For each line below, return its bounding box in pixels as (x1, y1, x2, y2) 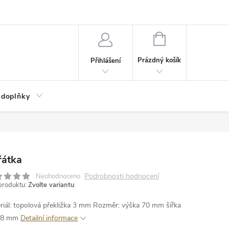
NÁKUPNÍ (165, 33, 194, 42)
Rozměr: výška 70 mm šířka (93, 200, 181, 210)
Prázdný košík (138, 56, 181, 65)
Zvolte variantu (28, 180, 75, 190)
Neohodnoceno (36, 172, 80, 181)
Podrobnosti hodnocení (84, 171, 159, 181)
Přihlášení (90, 56, 121, 65)
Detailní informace (20, 213, 78, 223)
